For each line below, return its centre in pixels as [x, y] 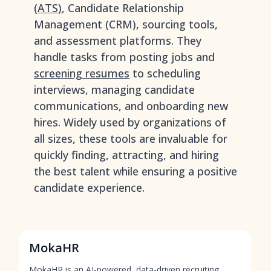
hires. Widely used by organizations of [130, 122]
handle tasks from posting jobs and [124, 57]
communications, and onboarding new [131, 106]
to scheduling [165, 73]
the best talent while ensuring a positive [135, 171]
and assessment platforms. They [118, 41]
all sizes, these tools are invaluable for [131, 139]
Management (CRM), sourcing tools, [126, 24]
